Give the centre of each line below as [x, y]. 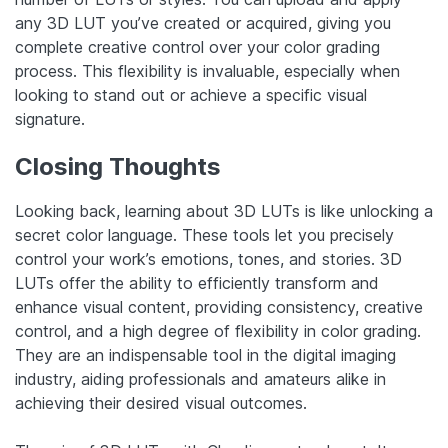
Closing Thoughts [118, 167]
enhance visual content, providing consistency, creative [219, 307]
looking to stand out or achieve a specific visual [191, 95]
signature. [50, 119]
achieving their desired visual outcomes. [161, 403]
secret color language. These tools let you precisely [204, 235]
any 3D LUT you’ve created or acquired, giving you [203, 23]
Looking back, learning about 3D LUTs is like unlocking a [224, 211]
